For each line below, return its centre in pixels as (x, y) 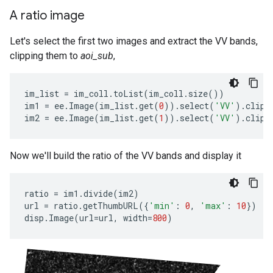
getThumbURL (111, 206)
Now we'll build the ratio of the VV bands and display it (126, 156)
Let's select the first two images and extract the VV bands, (134, 41)
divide (98, 193)
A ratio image (47, 16)
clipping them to (45, 56)
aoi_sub (97, 56)
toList (128, 94)
